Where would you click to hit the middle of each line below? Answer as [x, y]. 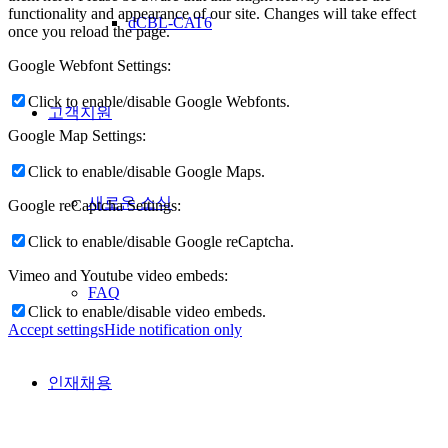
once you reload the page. [89, 31]
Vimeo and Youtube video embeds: [118, 275]
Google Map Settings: [77, 135]
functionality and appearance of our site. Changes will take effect [212, 13]
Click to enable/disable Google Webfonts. [159, 101]
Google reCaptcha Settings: [94, 205]
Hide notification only [173, 329]
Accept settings [56, 329]
